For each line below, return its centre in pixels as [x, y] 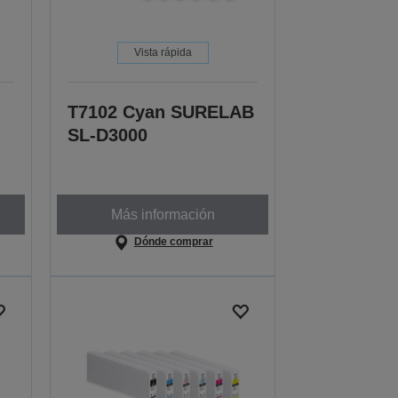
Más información [163, 214]
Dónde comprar [173, 242]
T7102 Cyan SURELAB [161, 112]
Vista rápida [163, 53]
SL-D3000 [108, 135]
